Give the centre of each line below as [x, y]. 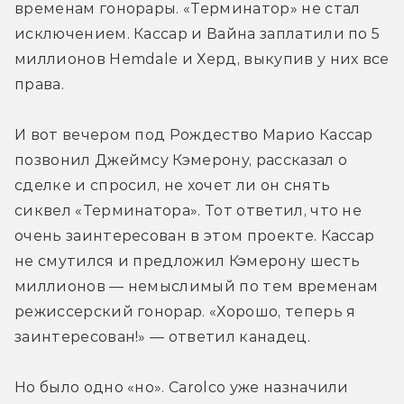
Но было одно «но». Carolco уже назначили [182, 387]
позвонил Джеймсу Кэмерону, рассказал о [181, 160]
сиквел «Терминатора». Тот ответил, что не [188, 210]
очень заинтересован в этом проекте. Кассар [195, 235]
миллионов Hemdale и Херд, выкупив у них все [202, 59]
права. [39, 84]
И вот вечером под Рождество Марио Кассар [194, 134]
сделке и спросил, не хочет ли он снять [173, 185]
